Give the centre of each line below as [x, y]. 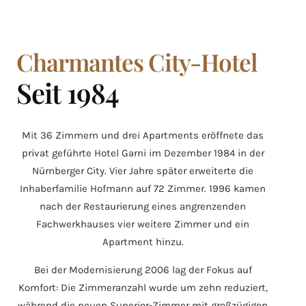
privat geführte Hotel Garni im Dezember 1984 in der [143, 153]
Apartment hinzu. [143, 242]
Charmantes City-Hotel [137, 62]
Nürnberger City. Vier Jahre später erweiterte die [143, 171]
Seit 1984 [68, 93]
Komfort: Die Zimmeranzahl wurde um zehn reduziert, [143, 288]
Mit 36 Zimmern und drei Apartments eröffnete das [143, 136]
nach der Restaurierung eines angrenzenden [143, 207]
